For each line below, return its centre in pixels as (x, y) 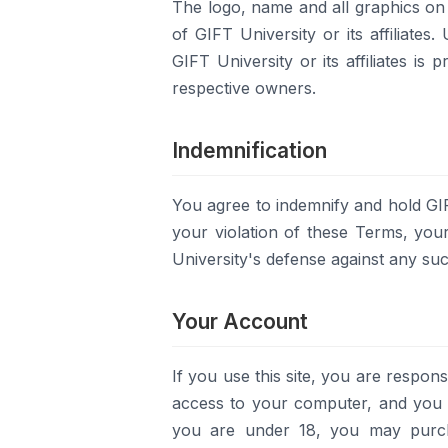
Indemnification (249, 150)
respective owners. (244, 88)
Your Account (240, 321)
